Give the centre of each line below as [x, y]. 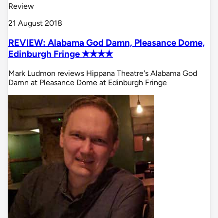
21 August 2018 [35, 23]
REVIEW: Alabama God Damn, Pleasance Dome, [107, 42]
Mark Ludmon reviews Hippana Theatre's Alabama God [103, 73]
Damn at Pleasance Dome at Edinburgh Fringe [88, 82]
